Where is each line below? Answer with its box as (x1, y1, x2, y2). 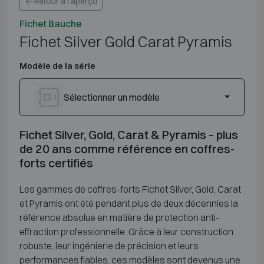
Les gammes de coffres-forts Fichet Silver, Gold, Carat (19, 183, 241, 195)
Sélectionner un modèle (63, 91, 160, 103)
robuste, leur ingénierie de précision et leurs (19, 239, 199, 252)
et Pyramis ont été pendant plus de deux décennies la (19, 197, 238, 209)
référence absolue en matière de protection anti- (19, 211, 220, 223)
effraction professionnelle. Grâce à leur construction (19, 225, 233, 237)
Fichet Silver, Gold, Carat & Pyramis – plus (19, 127, 238, 142)
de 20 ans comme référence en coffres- (19, 141, 235, 156)
